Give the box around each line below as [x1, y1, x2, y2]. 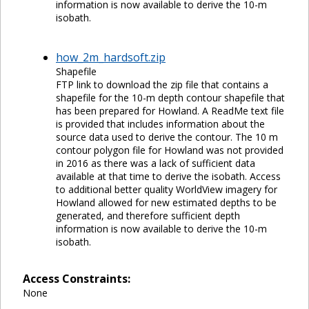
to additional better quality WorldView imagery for [56, 183, 277, 197]
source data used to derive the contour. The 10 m [56, 130, 278, 144]
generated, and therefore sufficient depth [56, 209, 240, 223]
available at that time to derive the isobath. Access [56, 170, 281, 183]
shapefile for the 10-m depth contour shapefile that [56, 91, 285, 105]
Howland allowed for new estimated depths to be [56, 196, 277, 210]
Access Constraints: [23, 271, 130, 287]
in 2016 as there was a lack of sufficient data [56, 157, 255, 170]
